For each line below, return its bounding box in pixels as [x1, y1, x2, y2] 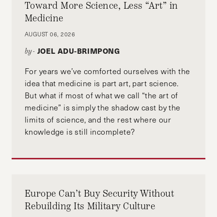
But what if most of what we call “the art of [25, 90, 178, 101]
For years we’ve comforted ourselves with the [25, 66, 190, 77]
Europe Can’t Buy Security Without [25, 187, 174, 200]
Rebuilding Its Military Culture [25, 200, 155, 212]
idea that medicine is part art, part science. [25, 78, 179, 89]
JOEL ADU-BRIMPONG [37, 46, 120, 56]
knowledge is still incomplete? [25, 126, 138, 137]
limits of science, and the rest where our [25, 114, 171, 125]
